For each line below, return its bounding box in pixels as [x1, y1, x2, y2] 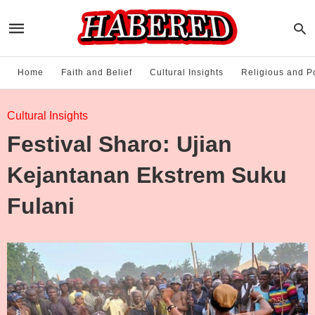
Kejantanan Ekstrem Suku [7, 162, 287, 188]
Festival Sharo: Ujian [7, 131, 232, 157]
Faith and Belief [61, 67, 132, 77]
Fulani [7, 193, 75, 219]
